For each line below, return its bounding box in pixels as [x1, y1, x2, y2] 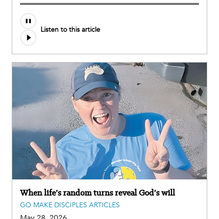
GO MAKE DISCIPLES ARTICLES [20, 200, 120, 210]
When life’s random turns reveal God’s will [20, 187, 175, 198]
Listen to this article [41, 24, 100, 34]
